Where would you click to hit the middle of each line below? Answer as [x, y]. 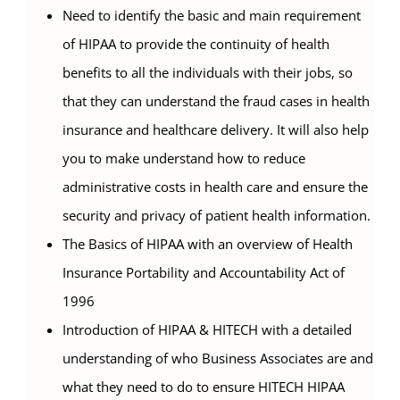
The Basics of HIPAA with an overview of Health [208, 244]
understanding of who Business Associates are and [218, 358]
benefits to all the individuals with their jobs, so [208, 73]
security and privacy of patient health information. [217, 216]
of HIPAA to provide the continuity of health [196, 44]
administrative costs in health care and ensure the [215, 187]
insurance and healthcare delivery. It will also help [216, 130]
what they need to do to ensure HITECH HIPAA [204, 387]
